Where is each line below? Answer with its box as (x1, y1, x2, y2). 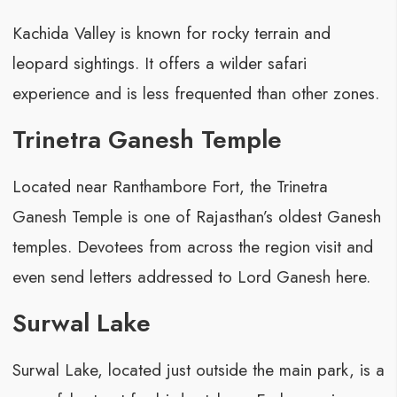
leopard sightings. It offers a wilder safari (12, 51, 307, 76)
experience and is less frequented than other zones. (12, 82, 379, 106)
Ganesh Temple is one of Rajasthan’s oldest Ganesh (12, 205, 381, 230)
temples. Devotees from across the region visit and (12, 235, 373, 260)
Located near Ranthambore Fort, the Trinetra (12, 175, 328, 199)
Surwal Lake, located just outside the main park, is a (12, 358, 385, 383)
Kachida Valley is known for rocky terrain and (12, 21, 331, 46)
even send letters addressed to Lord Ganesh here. (12, 265, 370, 290)
